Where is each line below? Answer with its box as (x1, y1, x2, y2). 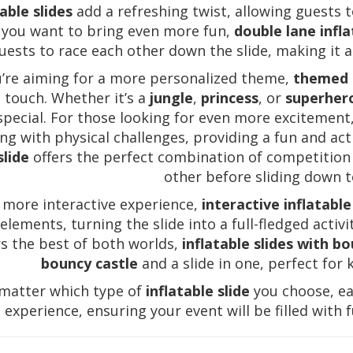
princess (200, 88, 258, 108)
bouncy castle (41, 254, 139, 273)
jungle (149, 88, 193, 108)
